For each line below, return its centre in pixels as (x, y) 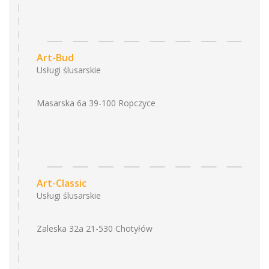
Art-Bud (55, 58)
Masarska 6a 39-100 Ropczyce (96, 103)
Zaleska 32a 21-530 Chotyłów (95, 228)
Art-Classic (62, 183)
